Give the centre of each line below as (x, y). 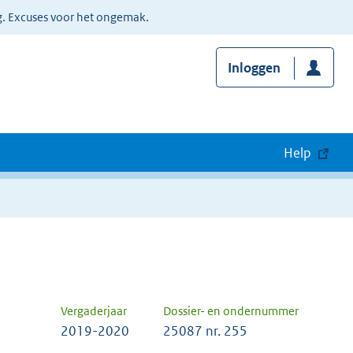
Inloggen (254, 68)
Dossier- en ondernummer (231, 310)
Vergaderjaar (94, 310)
